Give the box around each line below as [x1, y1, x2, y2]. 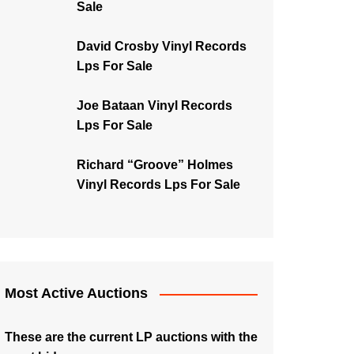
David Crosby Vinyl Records [77, 40, 247, 53]
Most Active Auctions [5, 285, 148, 301]
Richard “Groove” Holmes [77, 158, 233, 171]
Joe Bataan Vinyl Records [77, 99, 232, 112]
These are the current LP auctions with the [5, 330, 258, 344]
